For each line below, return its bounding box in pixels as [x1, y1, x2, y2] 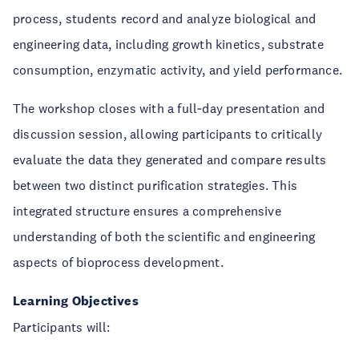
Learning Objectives [13, 292, 139, 309]
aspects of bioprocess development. [13, 254, 224, 270]
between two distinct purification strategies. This [13, 177, 298, 193]
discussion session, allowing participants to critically [13, 126, 323, 142]
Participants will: [13, 319, 111, 335]
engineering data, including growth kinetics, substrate [13, 36, 324, 52]
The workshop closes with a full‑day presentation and [13, 100, 325, 116]
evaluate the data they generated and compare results [13, 151, 327, 167]
